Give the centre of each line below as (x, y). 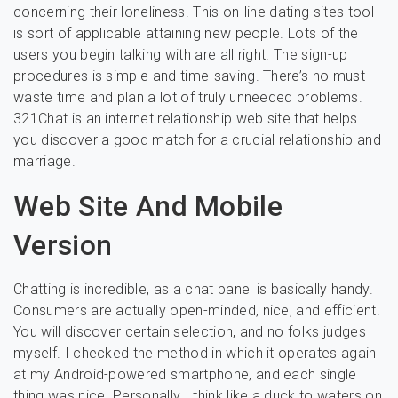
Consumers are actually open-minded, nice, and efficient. (197, 310)
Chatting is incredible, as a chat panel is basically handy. (193, 289)
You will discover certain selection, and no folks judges (190, 332)
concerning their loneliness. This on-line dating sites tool (194, 12)
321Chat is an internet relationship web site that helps (186, 119)
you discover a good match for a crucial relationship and (197, 140)
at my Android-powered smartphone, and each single (185, 374)
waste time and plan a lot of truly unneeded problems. (188, 97)
